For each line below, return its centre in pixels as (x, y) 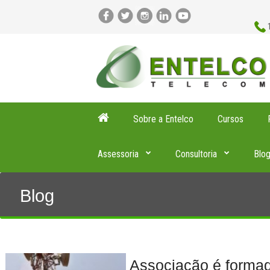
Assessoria (118, 154)
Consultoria (196, 154)
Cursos (231, 119)
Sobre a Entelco (163, 119)
